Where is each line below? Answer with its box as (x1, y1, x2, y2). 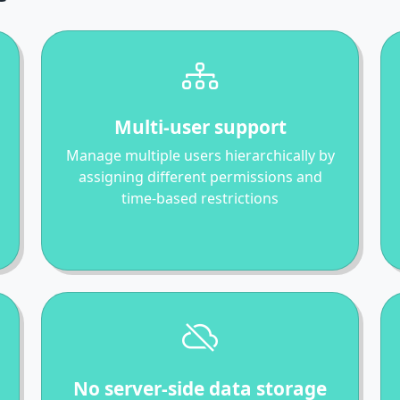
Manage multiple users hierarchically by (65, 145, 335, 165)
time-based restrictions (121, 187, 279, 208)
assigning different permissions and (78, 166, 322, 187)
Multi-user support (113, 113, 287, 139)
